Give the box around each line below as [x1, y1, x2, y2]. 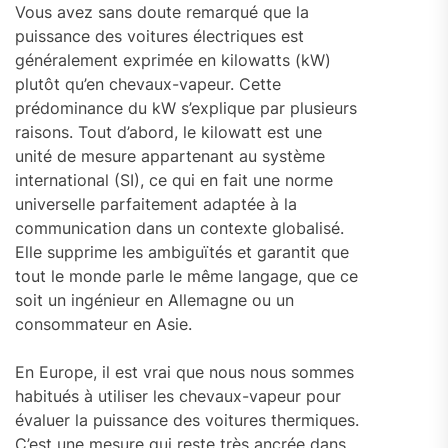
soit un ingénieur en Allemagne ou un [15, 289, 294, 310]
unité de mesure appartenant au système [15, 145, 325, 166]
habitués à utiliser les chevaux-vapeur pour [15, 385, 341, 406]
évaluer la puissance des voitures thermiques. [15, 409, 359, 430]
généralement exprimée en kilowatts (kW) [15, 49, 331, 70]
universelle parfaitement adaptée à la [15, 193, 297, 214]
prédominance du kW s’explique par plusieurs [15, 97, 357, 118]
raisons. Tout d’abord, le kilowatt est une [15, 121, 322, 142]
